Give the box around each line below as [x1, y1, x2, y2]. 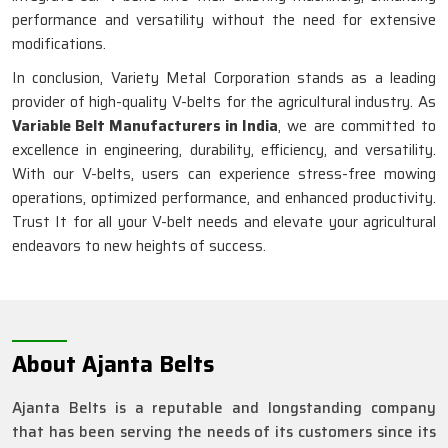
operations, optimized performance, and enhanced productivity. [12, 186, 436, 210]
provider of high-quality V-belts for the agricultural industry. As [12, 90, 436, 114]
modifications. [12, 32, 106, 56]
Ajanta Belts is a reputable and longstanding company [12, 396, 436, 420]
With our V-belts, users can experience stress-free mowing [12, 162, 436, 186]
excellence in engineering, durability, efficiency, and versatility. [12, 138, 436, 162]
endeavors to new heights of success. [12, 234, 266, 258]
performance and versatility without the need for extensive [12, 8, 436, 32]
